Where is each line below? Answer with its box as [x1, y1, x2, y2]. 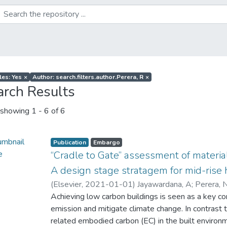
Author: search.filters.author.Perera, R [32, 73, 143, 81]
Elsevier [53, 179, 82, 190]
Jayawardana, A [137, 179, 192, 190]
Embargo [93, 138, 120, 146]
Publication [53, 138, 87, 146]
